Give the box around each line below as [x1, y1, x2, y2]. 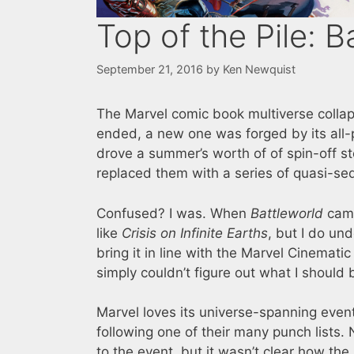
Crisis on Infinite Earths [122, 224, 268, 241]
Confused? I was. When [96, 205, 250, 221]
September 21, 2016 [96, 62, 203, 77]
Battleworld [250, 205, 323, 221]
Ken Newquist [223, 62, 296, 77]
